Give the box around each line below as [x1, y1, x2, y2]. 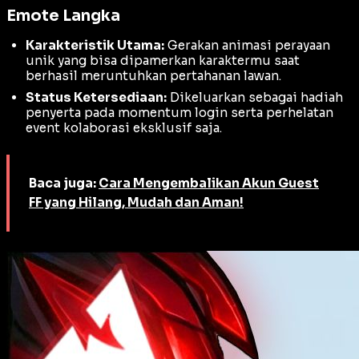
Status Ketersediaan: [26, 90, 167, 106]
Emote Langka [6, 5, 120, 26]
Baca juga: [29, 175, 99, 192]
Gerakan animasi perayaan [164, 38, 330, 54]
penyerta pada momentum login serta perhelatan [26, 105, 333, 121]
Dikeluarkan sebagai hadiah [167, 90, 343, 106]
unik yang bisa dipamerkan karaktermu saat [26, 53, 300, 69]
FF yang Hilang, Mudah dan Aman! [29, 195, 244, 211]
